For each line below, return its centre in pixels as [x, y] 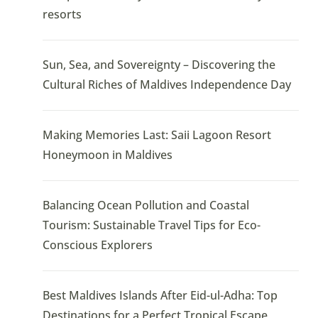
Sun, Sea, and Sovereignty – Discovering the [159, 65]
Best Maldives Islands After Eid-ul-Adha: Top [160, 296]
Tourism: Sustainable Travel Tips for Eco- [151, 225]
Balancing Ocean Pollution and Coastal [146, 205]
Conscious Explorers [97, 245]
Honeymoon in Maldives [107, 155]
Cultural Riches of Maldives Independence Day [166, 85]
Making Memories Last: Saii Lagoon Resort [157, 135]
